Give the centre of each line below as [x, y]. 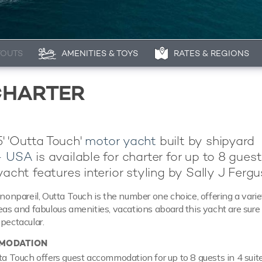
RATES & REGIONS [211, 54]
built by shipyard [206, 141]
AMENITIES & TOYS [99, 54]
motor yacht [121, 141]
